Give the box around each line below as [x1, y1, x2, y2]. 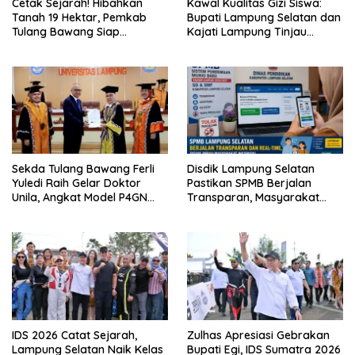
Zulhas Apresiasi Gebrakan [187, 328, 330, 343]
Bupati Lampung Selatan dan [187, 10, 341, 25]
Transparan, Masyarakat [187, 190, 319, 205]
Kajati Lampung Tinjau [187, 24, 307, 39]
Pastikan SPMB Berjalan [187, 176, 311, 191]
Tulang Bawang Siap [12, 24, 120, 39]
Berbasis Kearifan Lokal [12, 204, 139, 219]
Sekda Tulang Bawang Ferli [12, 162, 155, 177]
